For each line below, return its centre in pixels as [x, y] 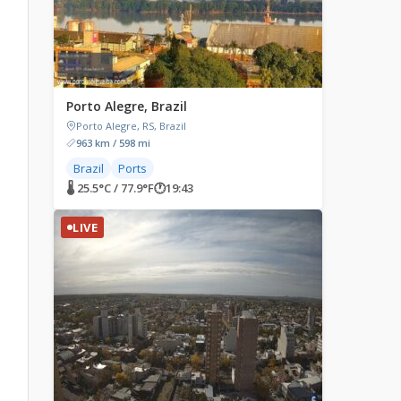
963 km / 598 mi [113, 143]
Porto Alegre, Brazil [127, 106]
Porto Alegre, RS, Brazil [131, 126]
